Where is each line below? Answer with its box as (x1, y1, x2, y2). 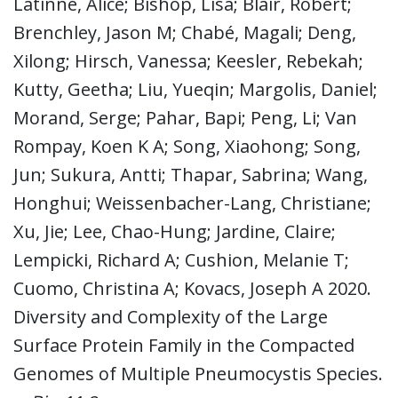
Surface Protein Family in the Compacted (13, 332, 354, 357)
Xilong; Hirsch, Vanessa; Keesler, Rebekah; (13, 48, 363, 73)
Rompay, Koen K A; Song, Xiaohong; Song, (13, 133, 361, 158)
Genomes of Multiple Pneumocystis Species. (13, 361, 383, 386)
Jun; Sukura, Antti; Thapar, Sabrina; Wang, (13, 162, 368, 187)
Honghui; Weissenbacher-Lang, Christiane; (13, 190, 371, 215)
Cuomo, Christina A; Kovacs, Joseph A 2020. (13, 275, 371, 300)
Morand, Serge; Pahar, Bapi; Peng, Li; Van (13, 105, 357, 130)
